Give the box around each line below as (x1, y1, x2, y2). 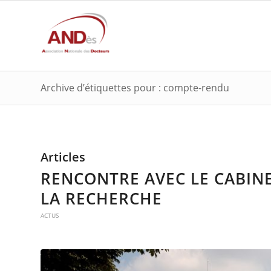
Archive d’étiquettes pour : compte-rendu (41, 81, 229, 94)
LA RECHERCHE (41, 188, 162, 209)
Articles (41, 149, 85, 165)
